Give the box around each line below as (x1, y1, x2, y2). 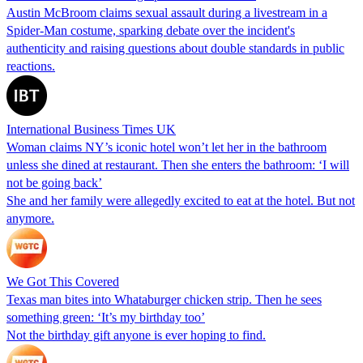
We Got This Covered (6, 274, 119, 288)
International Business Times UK (6, 122, 176, 136)
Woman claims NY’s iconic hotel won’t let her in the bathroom (6, 139, 327, 154)
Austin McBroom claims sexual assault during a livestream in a (6, 5, 327, 19)
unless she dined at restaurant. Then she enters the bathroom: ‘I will (6, 157, 349, 172)
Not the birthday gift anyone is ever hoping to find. (6, 327, 266, 342)
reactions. (6, 58, 55, 73)
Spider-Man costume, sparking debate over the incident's (6, 23, 295, 37)
